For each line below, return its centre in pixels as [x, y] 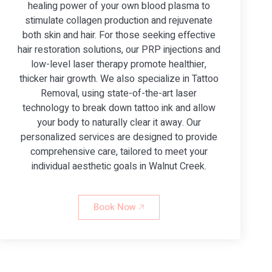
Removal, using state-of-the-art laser [119, 93]
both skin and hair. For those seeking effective [119, 35]
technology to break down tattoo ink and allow [119, 108]
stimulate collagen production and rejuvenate [119, 20]
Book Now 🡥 [119, 207]
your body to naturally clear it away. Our [119, 122]
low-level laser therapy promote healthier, [119, 64]
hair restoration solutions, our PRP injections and [119, 49]
